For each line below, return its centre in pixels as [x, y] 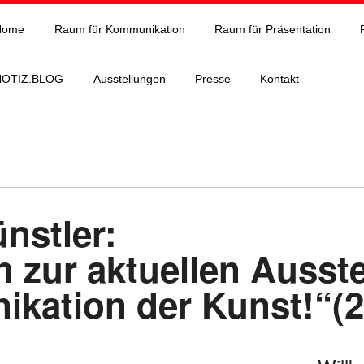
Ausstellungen [129, 79]
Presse [212, 79]
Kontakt [280, 79]
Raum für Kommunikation [119, 29]
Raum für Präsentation [272, 29]
